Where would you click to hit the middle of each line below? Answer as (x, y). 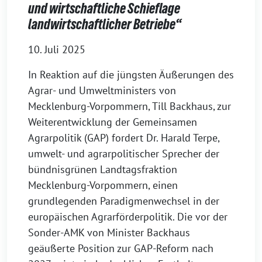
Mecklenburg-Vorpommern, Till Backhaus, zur (130, 106)
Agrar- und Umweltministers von (102, 91)
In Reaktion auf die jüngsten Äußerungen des (131, 75)
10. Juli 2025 (57, 50)
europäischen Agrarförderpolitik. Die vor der (128, 217)
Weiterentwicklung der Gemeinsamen (113, 122)
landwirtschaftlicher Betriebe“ (105, 25)
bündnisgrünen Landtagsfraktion (103, 170)
